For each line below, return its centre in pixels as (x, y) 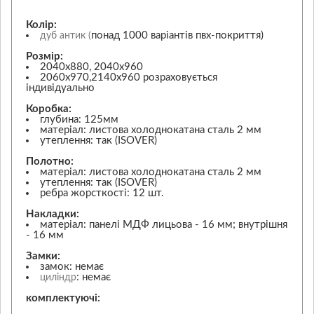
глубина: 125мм (79, 119)
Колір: (41, 25)
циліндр (58, 277)
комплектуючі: (63, 298)
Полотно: (50, 161)
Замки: (43, 256)
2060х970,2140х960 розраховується (129, 77)
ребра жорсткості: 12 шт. (102, 193)
